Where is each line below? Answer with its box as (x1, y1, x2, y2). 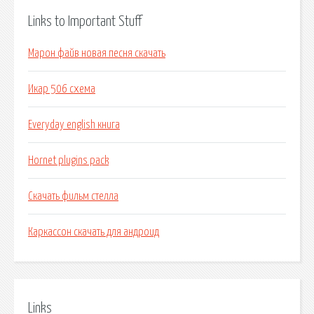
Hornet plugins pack (28, 155, 109, 167)
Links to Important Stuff (28, 14, 142, 29)
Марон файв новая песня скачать (28, 48, 165, 60)
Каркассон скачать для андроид (28, 226, 159, 238)
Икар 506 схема (28, 83, 95, 95)
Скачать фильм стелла (28, 191, 118, 203)
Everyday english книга (28, 119, 120, 131)
